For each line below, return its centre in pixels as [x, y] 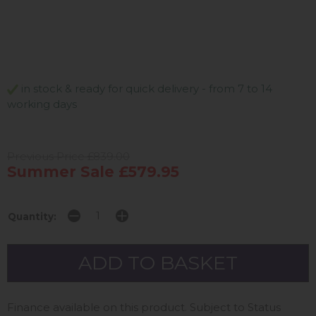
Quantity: [32, 217]
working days [42, 104]
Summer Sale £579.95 [93, 172]
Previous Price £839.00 [68, 157]
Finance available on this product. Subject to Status [144, 308]
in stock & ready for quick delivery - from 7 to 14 [145, 89]
